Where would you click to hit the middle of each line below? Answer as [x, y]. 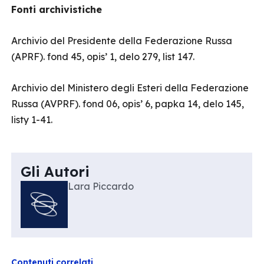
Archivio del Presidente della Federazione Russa [122, 41]
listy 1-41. [32, 120]
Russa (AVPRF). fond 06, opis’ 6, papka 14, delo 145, [128, 104]
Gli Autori [55, 171]
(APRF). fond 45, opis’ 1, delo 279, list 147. [103, 57]
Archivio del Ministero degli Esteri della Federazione [130, 88]
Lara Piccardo [101, 186]
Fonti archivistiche [57, 9]
